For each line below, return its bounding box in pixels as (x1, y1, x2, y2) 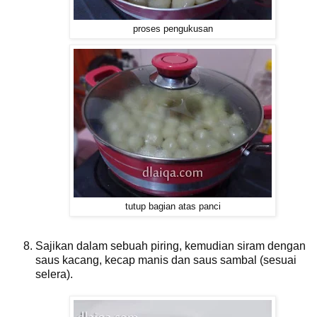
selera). (35, 268, 73, 281)
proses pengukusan (132, 24, 213, 35)
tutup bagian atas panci (125, 202, 221, 212)
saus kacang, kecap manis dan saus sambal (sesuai (35, 254, 296, 267)
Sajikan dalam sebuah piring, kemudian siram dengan (35, 240, 306, 253)
